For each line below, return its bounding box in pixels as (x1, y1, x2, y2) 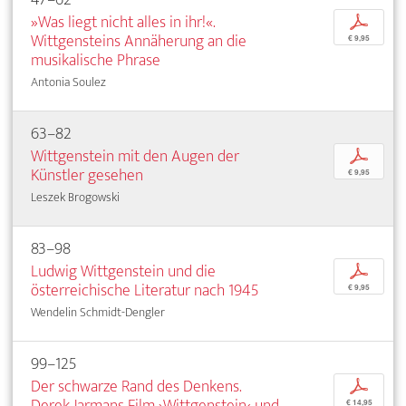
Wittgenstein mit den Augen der (31, 142, 239, 171)
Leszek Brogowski (31, 187, 120, 208)
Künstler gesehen (31, 161, 143, 190)
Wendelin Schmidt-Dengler (31, 302, 165, 324)
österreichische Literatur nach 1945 (31, 276, 259, 305)
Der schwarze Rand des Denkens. (31, 372, 241, 401)
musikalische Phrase (31, 46, 160, 75)
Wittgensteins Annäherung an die (31, 27, 246, 56)
